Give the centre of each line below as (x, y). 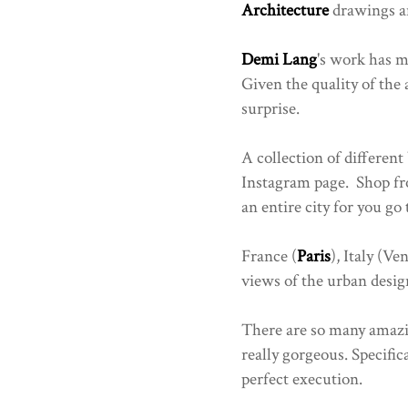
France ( (269, 256)
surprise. (270, 108)
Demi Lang (279, 59)
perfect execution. (301, 379)
